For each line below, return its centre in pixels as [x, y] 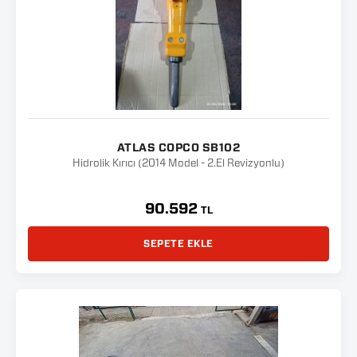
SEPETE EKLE [178, 244]
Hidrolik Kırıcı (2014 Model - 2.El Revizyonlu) [178, 164]
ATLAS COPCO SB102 [178, 148]
